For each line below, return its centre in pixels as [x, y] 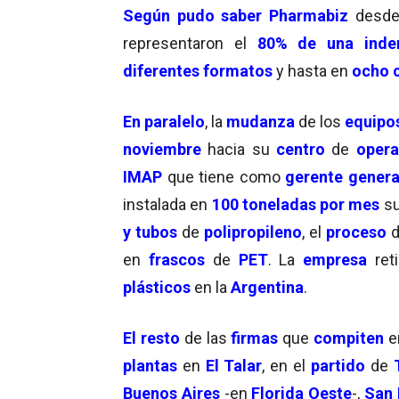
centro [301, 149]
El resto [151, 338]
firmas [255, 338]
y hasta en [314, 70]
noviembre [162, 149]
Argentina [267, 287]
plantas [150, 365]
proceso [356, 232]
